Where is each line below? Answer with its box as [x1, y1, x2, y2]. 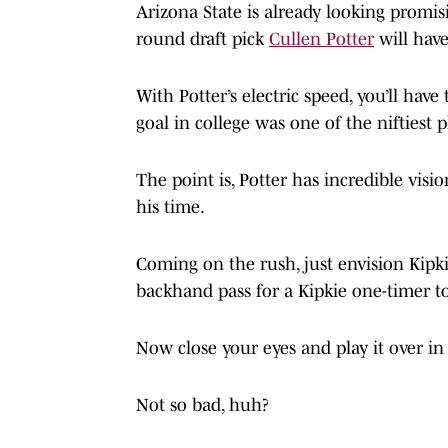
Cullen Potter [269, 28, 374, 49]
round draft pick [136, 28, 269, 49]
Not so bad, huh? [136, 394, 269, 415]
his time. [136, 196, 205, 217]
